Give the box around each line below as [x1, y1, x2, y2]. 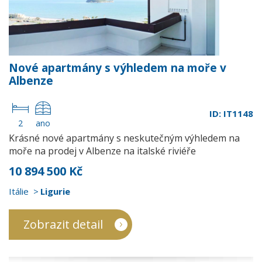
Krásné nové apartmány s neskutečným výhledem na [9, 132, 240, 144]
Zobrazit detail [23, 216, 103, 232]
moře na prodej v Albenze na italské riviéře [9, 144, 196, 157]
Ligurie [40, 185, 70, 197]
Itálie [9, 185, 29, 197]
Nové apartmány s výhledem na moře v [9, 60, 226, 75]
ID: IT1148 [209, 108, 253, 119]
